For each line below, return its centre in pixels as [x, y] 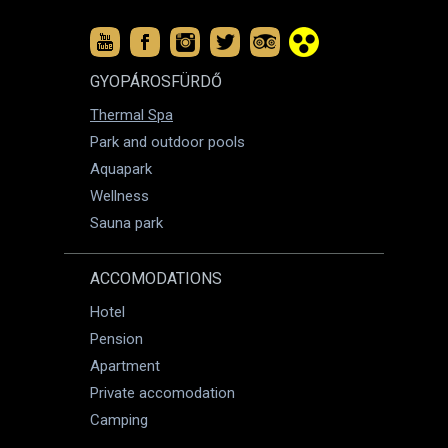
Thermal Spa [131, 115]
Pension [116, 339]
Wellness [119, 196]
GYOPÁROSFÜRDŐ [156, 81]
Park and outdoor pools [167, 142]
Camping [119, 420]
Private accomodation [162, 393]
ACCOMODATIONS [156, 278]
